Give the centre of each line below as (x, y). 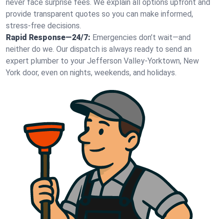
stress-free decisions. (44, 26)
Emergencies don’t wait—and (142, 37)
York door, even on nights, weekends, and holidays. (91, 73)
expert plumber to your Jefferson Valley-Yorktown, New (102, 61)
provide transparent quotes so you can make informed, (99, 14)
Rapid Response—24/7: (48, 37)
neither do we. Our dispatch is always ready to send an (99, 49)
